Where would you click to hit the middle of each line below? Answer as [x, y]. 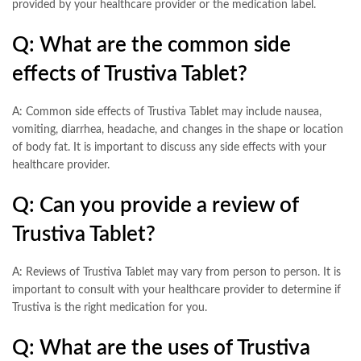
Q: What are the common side [151, 46]
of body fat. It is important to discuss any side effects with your [169, 147]
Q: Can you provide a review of [156, 205]
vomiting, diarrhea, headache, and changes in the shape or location [178, 129]
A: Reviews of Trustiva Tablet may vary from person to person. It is [176, 272]
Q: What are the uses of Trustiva [161, 348]
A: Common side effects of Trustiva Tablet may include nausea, [167, 112]
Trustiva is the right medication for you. [110, 307]
